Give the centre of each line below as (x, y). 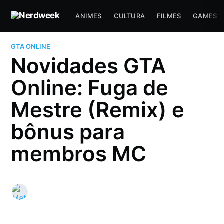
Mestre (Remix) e (98, 110)
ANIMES (89, 16)
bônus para (68, 132)
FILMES (169, 16)
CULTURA (129, 16)
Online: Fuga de (90, 88)
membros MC (79, 154)
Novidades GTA (89, 66)
